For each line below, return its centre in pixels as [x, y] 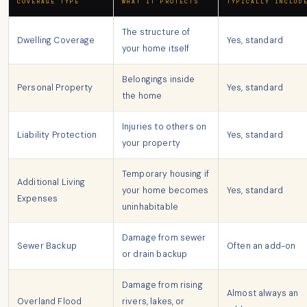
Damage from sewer [164, 238]
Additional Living [51, 183]
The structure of [156, 33]
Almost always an [263, 294]
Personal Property [55, 88]
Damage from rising [162, 285]
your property [151, 144]
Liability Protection [57, 135]
